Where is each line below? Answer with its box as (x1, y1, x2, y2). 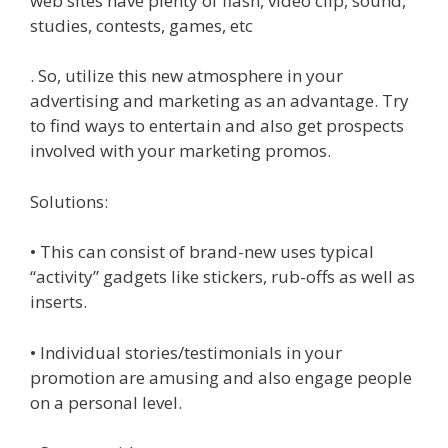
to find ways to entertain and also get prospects (30, 114, 404, 137)
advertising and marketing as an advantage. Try (30, 89, 409, 112)
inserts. (30, 290, 87, 313)
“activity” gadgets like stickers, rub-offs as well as (30, 265, 415, 288)
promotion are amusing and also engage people (30, 365, 412, 389)
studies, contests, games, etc (30, 13, 253, 37)
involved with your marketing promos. (30, 139, 331, 162)
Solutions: (30, 189, 108, 213)
